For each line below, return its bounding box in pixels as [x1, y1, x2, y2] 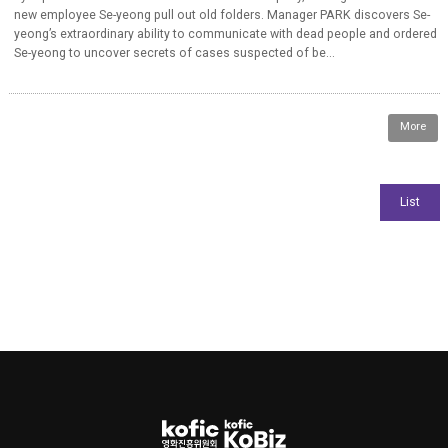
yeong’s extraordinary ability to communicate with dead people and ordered [13, 26, 437, 41]
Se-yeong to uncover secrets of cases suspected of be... [13, 45, 335, 60]
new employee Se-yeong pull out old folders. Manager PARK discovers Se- [13, 7, 430, 22]
